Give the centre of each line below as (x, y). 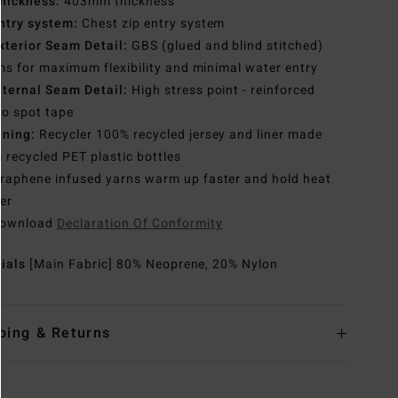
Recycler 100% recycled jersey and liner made (179, 135)
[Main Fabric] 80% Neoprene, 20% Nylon (154, 265)
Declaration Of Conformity (140, 224)
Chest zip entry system (151, 24)
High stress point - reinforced (222, 91)
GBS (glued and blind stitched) (226, 46)
